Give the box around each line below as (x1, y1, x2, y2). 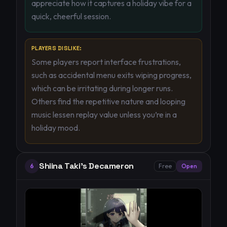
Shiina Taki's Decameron (39, 161, 134, 171)
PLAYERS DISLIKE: (31, 45, 82, 52)
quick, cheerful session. (31, 11, 111, 21)
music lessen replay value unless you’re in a (31, 109, 177, 120)
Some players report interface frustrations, (31, 57, 181, 67)
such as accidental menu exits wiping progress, (31, 70, 192, 80)
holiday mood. (31, 123, 80, 133)
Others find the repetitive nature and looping (31, 96, 185, 106)
